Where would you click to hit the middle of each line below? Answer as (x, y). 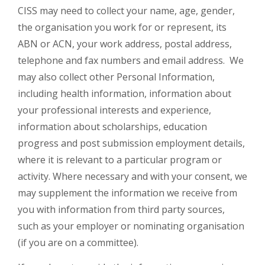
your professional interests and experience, (114, 110)
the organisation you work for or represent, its (122, 27)
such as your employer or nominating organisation (131, 226)
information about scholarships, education (112, 127)
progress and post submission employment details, (131, 143)
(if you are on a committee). (78, 243)
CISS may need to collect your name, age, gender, (126, 11)
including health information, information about (125, 93)
